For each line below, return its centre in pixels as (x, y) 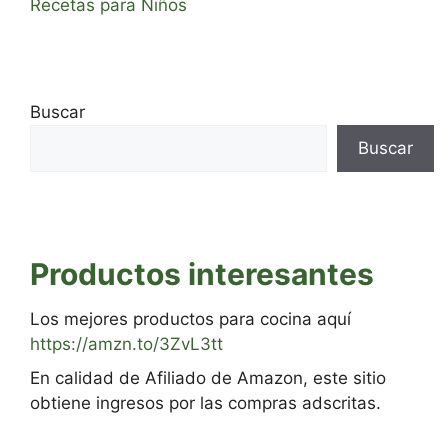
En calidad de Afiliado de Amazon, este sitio (208, 377)
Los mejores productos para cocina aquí (190, 319)
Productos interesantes (202, 274)
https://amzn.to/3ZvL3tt (126, 344)
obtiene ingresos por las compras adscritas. (205, 402)
